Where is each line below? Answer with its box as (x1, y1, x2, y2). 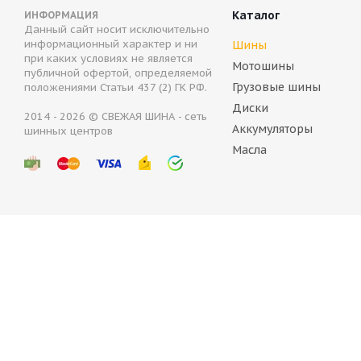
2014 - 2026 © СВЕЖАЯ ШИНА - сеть (24, 110, 207, 123)
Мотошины (232, 59, 294, 73)
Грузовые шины (232, 80, 321, 94)
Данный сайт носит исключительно (24, 23, 210, 36)
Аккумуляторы (232, 122, 313, 136)
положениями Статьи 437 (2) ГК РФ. (24, 81, 207, 94)
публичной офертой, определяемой (24, 66, 212, 80)
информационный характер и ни (24, 37, 197, 51)
